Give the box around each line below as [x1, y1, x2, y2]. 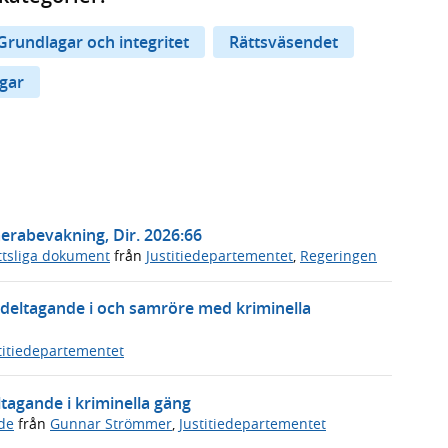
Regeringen [300, 246, 377, 266]
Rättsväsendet [229, 30, 338, 53]
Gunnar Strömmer [50, 413, 172, 433]
